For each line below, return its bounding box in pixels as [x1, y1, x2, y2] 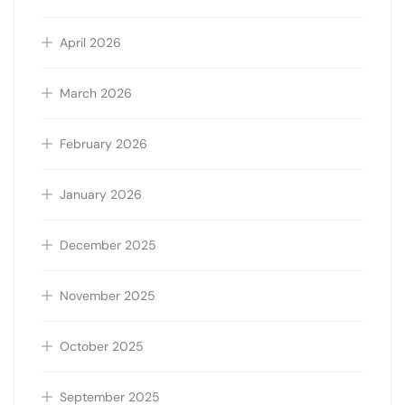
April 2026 [60, 34, 121, 52]
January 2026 [60, 186, 142, 203]
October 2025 [60, 338, 144, 355]
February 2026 [60, 136, 147, 153]
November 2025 [60, 287, 155, 305]
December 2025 [60, 237, 156, 254]
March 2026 [60, 85, 132, 102]
